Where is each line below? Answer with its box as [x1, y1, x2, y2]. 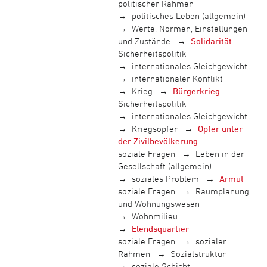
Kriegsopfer [131, 123, 178, 134]
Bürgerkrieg [173, 86, 220, 97]
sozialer [195, 236, 226, 247]
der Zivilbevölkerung [117, 136, 198, 147]
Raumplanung [195, 186, 249, 197]
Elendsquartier [131, 223, 189, 234]
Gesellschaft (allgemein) [117, 161, 212, 172]
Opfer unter [198, 123, 243, 134]
